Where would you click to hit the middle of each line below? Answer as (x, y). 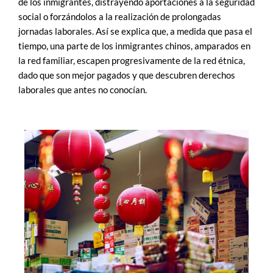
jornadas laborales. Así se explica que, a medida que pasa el (135, 31)
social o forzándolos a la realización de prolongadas (120, 16)
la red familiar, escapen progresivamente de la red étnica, (132, 60)
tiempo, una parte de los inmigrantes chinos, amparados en (134, 46)
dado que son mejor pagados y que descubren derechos (127, 75)
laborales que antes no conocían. (83, 90)
